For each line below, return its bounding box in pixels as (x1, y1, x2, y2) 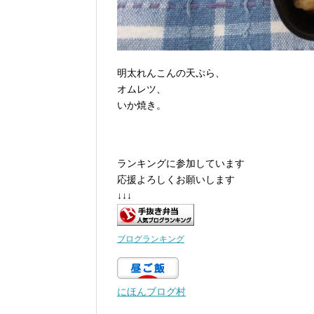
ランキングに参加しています (117, 158, 245, 170)
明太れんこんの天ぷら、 (117, 67, 225, 79)
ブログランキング (117, 234, 184, 245)
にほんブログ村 (117, 286, 186, 298)
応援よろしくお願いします (117, 174, 235, 186)
